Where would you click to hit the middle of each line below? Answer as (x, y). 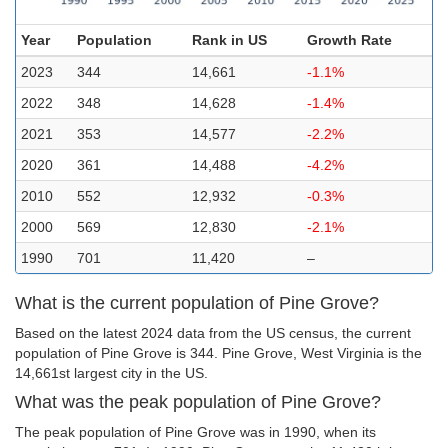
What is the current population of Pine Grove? (197, 303)
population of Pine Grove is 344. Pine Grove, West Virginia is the (218, 353)
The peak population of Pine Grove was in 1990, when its (195, 432)
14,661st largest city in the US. (111, 373)
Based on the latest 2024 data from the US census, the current (213, 333)
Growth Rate (349, 40)
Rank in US (229, 40)
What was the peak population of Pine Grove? (198, 402)
